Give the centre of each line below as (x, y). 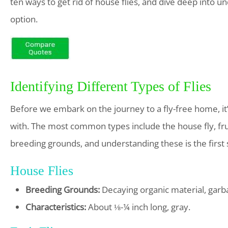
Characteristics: (56, 207)
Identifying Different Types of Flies (111, 86)
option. (24, 19)
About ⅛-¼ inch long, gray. (138, 207)
